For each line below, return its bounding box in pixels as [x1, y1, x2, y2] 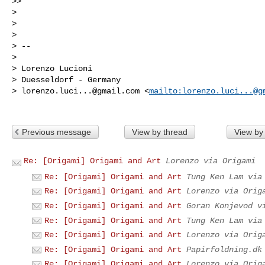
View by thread [131, 127, 188, 137]
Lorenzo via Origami [166, 156, 256, 166]
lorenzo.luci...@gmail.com [21, 86, 140, 96]
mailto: [149, 86, 182, 96]
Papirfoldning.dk [186, 244, 262, 254]
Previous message [22, 127, 91, 137]
